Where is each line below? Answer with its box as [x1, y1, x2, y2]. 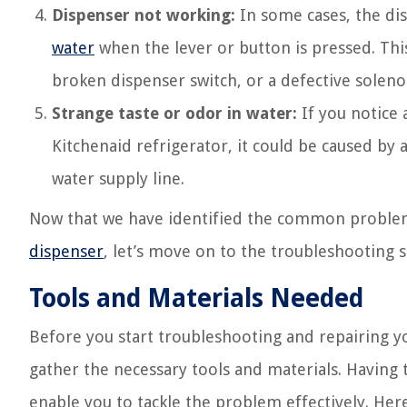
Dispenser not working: [52, 5, 235, 25]
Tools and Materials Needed [29, 283, 363, 313]
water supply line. [52, 169, 184, 188]
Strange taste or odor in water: [52, 104, 297, 123]
